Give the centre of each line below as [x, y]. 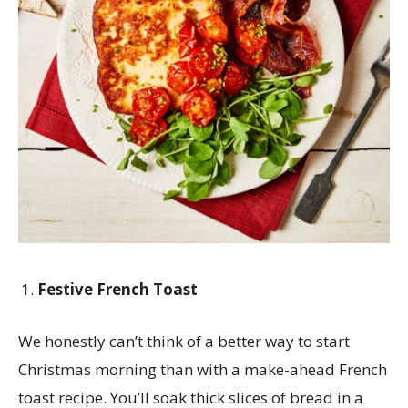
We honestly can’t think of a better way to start [184, 342]
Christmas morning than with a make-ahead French [203, 370]
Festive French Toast [119, 290]
